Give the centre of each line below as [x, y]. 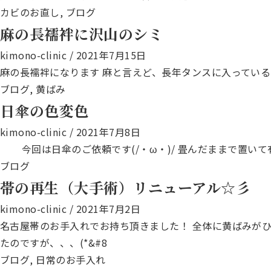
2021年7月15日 [111, 55]
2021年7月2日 [108, 209]
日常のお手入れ [71, 260]
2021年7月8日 [108, 132]
